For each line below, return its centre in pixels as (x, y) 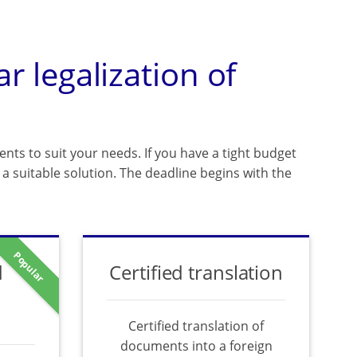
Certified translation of (196, 326)
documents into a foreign (196, 346)
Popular (29, 266)
